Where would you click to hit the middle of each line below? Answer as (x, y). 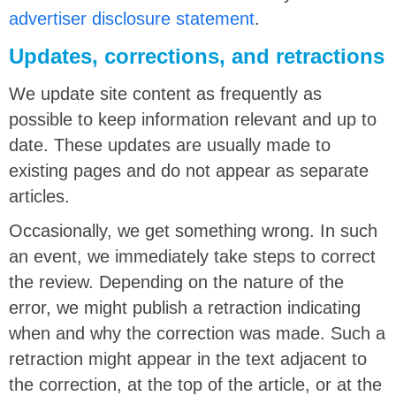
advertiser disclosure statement (132, 19)
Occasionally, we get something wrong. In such (193, 231)
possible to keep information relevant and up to (193, 119)
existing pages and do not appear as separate (189, 171)
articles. (39, 196)
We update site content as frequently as (165, 94)
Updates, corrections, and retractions (197, 56)
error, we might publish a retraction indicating (185, 308)
